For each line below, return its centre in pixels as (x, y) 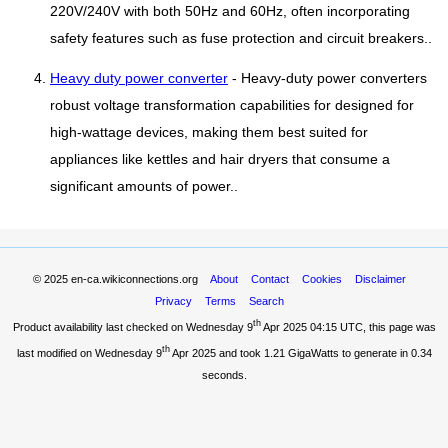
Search (266, 301)
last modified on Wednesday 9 (89, 352)
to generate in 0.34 (385, 352)
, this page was (399, 327)
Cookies (321, 279)
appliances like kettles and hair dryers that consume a (220, 159)
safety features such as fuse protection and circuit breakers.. (241, 38)
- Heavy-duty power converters (327, 78)
